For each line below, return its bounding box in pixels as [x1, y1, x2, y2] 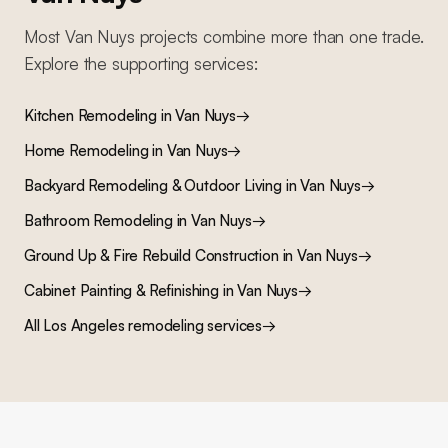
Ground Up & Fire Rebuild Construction [24, 246, 279, 265]
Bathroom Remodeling [24, 211, 173, 230]
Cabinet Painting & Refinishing [24, 281, 219, 300]
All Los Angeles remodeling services [24, 316, 263, 335]
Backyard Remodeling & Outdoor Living [24, 176, 282, 195]
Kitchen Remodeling [24, 106, 157, 125]
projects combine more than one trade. [134, 26, 424, 47]
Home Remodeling [24, 141, 149, 160]
